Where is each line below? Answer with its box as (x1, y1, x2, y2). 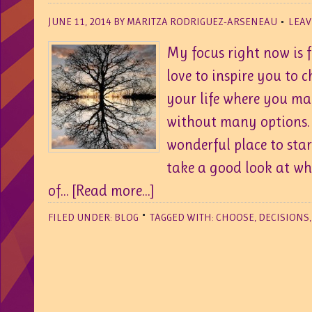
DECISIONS (258, 211, 309, 224)
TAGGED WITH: (150, 211, 216, 224)
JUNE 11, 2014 (48, 15, 111, 28)
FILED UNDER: (48, 211, 114, 224)
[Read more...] (72, 182, 154, 199)
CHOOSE (216, 211, 254, 224)
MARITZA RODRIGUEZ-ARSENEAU (127, 15, 277, 28)
